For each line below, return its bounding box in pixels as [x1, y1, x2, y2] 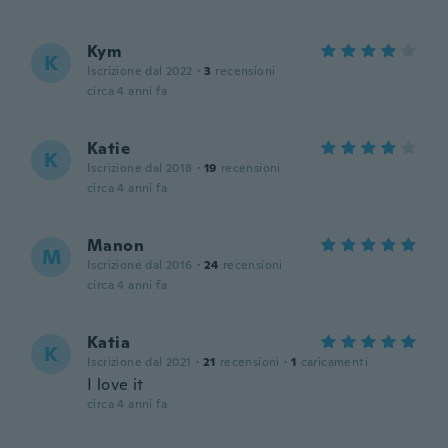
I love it [87, 374, 144, 395]
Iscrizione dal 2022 [87, 63, 193, 79]
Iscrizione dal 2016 [87, 257, 193, 273]
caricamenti [300, 354, 369, 370]
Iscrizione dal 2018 [87, 160, 193, 176]
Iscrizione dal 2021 [87, 354, 192, 370]
